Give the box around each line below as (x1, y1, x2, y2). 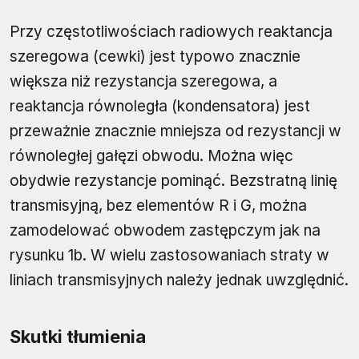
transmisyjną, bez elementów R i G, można (10, 196, 307, 216)
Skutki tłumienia (10, 326, 146, 348)
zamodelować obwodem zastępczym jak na (10, 221, 321, 240)
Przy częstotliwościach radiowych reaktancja (10, 22, 333, 42)
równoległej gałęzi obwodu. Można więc (10, 147, 293, 166)
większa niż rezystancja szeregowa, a (10, 72, 277, 91)
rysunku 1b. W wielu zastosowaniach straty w (10, 246, 329, 265)
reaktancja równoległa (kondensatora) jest (10, 97, 310, 116)
